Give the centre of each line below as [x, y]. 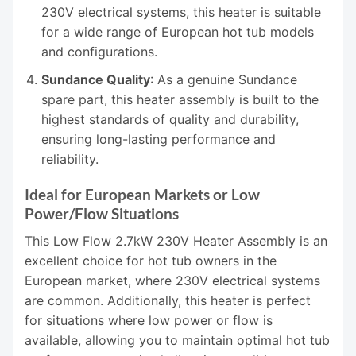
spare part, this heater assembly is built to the [180, 99]
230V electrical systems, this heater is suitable [181, 12]
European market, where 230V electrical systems [172, 281]
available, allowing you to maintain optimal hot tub [177, 341]
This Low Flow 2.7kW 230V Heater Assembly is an [176, 241]
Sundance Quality [95, 79]
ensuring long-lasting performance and [158, 139]
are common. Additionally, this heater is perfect [168, 301]
